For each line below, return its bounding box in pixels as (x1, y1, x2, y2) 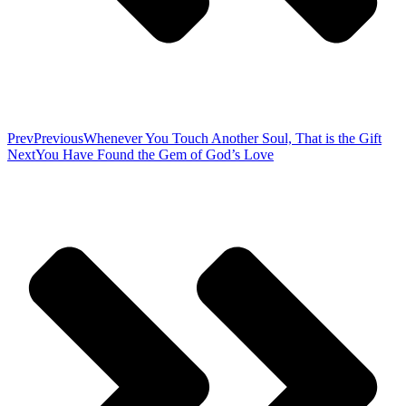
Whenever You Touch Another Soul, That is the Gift (83, 130, 382, 147)
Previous (34, 130, 83, 147)
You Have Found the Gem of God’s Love (35, 147, 274, 163)
